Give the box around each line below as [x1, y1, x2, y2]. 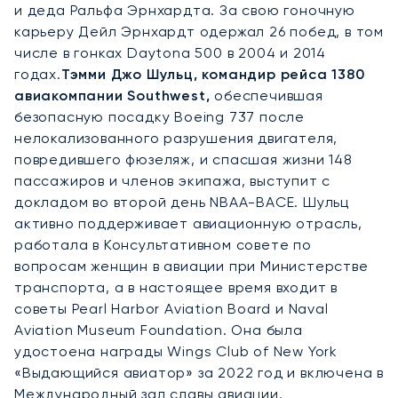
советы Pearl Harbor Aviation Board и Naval [14, 300, 329, 318]
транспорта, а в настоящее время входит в [14, 279, 338, 297]
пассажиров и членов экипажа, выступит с [14, 172, 331, 190]
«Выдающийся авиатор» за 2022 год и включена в [14, 364, 384, 382]
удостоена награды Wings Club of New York [14, 343, 338, 361]
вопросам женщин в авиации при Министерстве [14, 258, 369, 275]
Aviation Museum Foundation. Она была [14, 322, 303, 339]
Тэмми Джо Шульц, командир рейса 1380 [60, 66, 365, 84]
